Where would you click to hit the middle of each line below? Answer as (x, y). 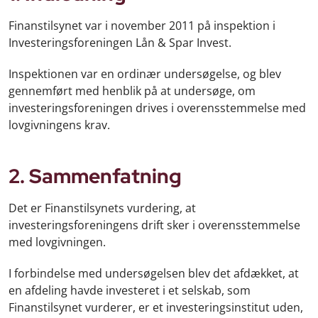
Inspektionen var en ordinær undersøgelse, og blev (145, 73)
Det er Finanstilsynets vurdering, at (102, 208)
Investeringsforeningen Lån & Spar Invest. (120, 42)
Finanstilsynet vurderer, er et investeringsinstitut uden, (156, 308)
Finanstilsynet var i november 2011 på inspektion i (142, 25)
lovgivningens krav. (61, 125)
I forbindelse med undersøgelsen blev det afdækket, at (154, 274)
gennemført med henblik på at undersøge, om (132, 91)
